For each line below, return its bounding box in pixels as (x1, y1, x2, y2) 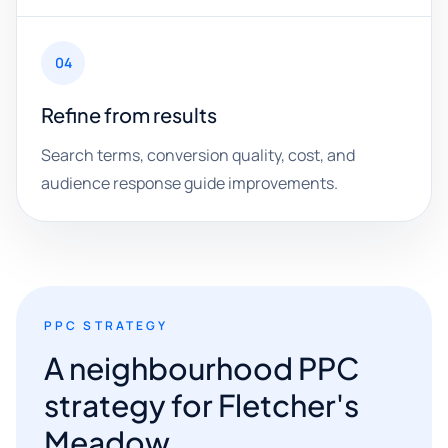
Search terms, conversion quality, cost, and (41, 144, 355, 166)
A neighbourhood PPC (44, 349, 359, 387)
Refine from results (41, 102, 217, 127)
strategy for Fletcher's (44, 386, 359, 424)
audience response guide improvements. (41, 172, 338, 194)
